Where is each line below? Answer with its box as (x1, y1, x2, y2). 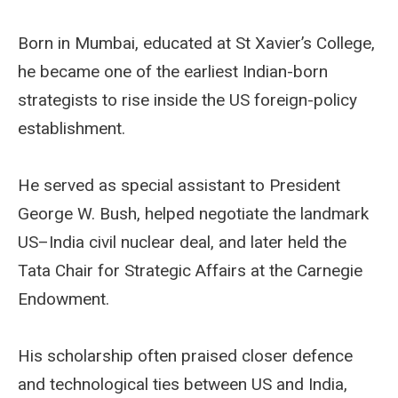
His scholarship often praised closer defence (18, 345, 353, 366)
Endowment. (18, 288, 109, 309)
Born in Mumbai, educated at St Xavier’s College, (18, 32, 375, 53)
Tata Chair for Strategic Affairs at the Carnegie (18, 259, 362, 281)
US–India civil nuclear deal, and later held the (18, 231, 346, 252)
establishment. (18, 117, 125, 139)
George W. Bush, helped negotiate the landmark (18, 203, 369, 224)
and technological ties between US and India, (18, 373, 347, 394)
